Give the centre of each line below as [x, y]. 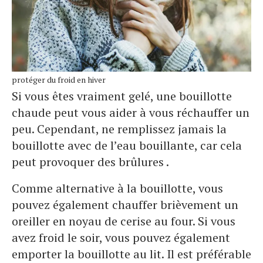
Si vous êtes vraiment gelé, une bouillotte [122, 96]
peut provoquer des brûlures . [90, 162]
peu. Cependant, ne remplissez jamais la [119, 129]
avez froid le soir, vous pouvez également [121, 238]
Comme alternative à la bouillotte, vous [117, 188]
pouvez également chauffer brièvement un [125, 205]
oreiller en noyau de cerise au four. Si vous [124, 221]
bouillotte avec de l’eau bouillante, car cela [127, 146]
